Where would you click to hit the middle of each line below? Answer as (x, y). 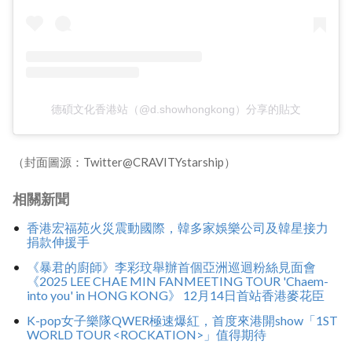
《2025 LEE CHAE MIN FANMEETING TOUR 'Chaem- (177, 280)
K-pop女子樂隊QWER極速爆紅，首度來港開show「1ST (182, 320)
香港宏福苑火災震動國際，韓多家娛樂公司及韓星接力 (177, 228)
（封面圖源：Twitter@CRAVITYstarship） (124, 161)
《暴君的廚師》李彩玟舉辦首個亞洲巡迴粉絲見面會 (171, 266)
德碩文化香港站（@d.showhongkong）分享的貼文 (176, 109)
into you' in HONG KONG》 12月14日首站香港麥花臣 (175, 295)
